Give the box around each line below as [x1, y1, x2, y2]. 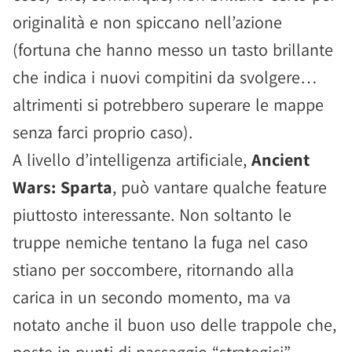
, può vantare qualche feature [112, 176, 327, 198]
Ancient [251, 148, 310, 170]
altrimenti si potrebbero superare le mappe [13, 93, 324, 115]
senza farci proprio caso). [13, 121, 192, 143]
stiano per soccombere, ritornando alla [13, 258, 294, 280]
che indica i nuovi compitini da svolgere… [13, 66, 317, 88]
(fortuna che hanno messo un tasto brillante [13, 38, 333, 60]
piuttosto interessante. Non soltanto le [13, 203, 291, 225]
